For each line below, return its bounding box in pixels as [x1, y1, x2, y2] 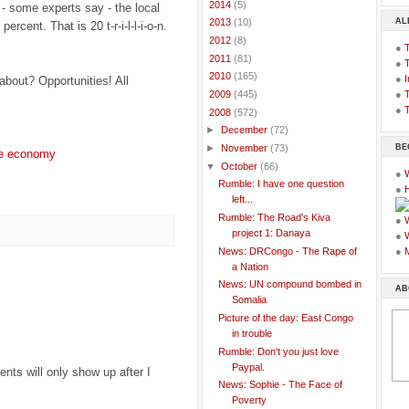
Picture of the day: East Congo [217, 312, 353, 324]
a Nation [231, 260, 268, 272]
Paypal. [231, 361, 265, 372]
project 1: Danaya [231, 227, 310, 239]
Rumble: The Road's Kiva [217, 212, 330, 224]
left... [231, 194, 253, 205]
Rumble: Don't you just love [217, 345, 339, 357]
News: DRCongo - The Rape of [217, 245, 357, 257]
